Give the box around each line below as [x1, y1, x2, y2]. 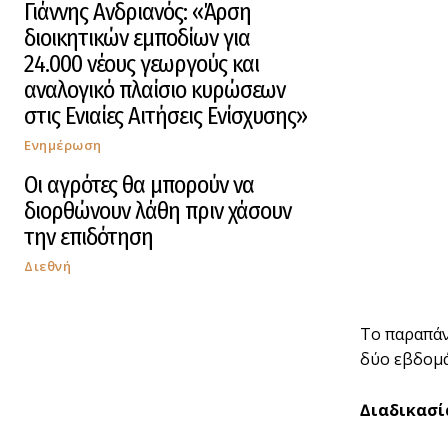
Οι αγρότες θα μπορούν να [24, 170, 254, 199]
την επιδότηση [24, 222, 153, 251]
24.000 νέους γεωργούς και [24, 49, 259, 78]
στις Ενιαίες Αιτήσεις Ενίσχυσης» [24, 101, 307, 130]
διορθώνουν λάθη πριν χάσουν [24, 196, 291, 225]
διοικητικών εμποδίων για [24, 23, 250, 52]
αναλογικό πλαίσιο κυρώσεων [24, 75, 285, 104]
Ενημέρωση [24, 135, 102, 154]
